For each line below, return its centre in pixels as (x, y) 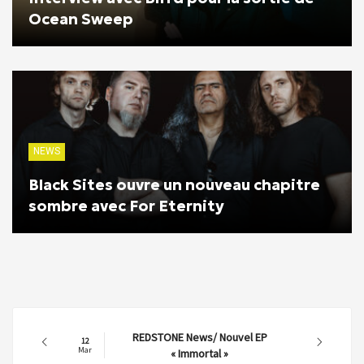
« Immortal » (199, 353)
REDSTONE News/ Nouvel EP (199, 337)
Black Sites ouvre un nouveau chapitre (174, 184)
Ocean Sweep (81, 19)
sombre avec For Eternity (126, 206)
